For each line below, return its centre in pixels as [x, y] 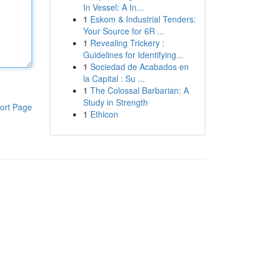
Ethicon [104, 114]
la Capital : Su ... [114, 78]
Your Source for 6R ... [123, 31]
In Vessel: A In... [113, 7]
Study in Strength [115, 102]
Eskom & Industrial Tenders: [143, 19]
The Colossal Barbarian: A [139, 90]
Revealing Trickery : [127, 43]
